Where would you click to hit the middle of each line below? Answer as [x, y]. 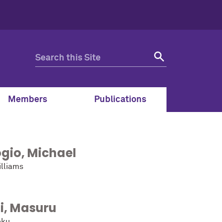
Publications [120, 100]
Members [28, 100]
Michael [52, 153]
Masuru [33, 208]
